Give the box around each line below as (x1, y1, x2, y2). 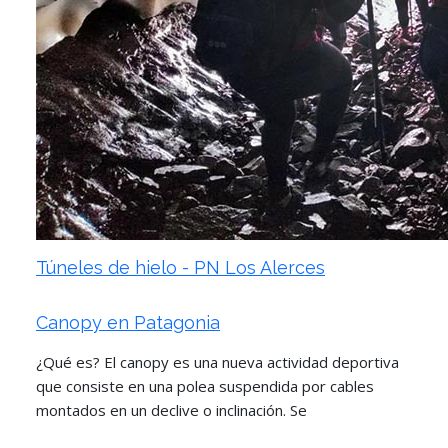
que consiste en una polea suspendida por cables (36, 375, 374, 396)
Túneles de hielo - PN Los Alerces (36, 256, 325, 278)
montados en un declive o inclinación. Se (36, 399, 307, 420)
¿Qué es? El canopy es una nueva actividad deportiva (36, 351, 399, 372)
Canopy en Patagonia (36, 311, 220, 333)
